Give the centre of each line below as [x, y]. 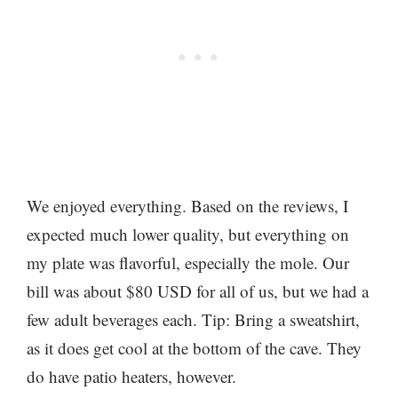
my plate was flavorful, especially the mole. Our [188, 262]
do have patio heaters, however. [131, 376]
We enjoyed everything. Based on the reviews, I [187, 205]
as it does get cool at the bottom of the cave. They [194, 347]
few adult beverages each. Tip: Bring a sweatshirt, [193, 319]
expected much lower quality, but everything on [188, 234]
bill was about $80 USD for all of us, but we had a [198, 291]
